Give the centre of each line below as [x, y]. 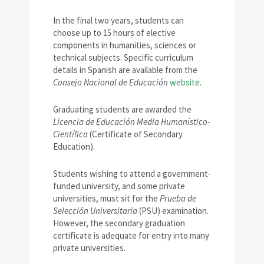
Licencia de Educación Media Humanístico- [131, 122]
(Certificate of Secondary [135, 134]
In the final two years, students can [118, 21]
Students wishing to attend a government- [132, 174]
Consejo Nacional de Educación [110, 82]
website [185, 82]
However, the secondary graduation [119, 223]
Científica [70, 134]
